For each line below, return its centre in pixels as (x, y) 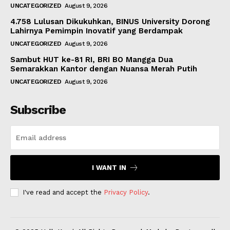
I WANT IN (109, 168)
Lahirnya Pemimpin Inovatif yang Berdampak (97, 31)
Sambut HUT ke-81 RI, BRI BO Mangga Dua (92, 60)
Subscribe (38, 110)
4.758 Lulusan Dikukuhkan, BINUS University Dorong (110, 22)
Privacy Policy (126, 193)
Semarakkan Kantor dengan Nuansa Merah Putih (104, 69)
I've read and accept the (63, 193)
